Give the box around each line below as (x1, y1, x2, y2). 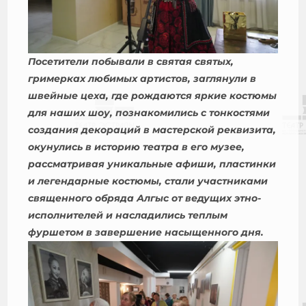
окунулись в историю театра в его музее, (28, 141, 245, 154)
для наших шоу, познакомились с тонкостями (28, 107, 270, 120)
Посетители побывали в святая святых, (28, 55, 234, 68)
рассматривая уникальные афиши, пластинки (28, 158, 277, 171)
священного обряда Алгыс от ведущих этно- (28, 192, 262, 205)
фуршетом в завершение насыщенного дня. (28, 226, 264, 239)
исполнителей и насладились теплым (28, 209, 228, 222)
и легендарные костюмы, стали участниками (28, 175, 268, 188)
